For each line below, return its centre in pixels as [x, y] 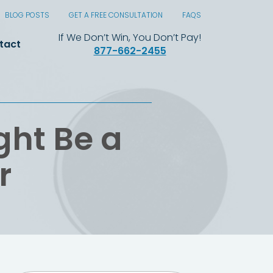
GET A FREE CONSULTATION [116, 15]
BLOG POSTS [27, 15]
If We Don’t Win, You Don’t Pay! [130, 37]
